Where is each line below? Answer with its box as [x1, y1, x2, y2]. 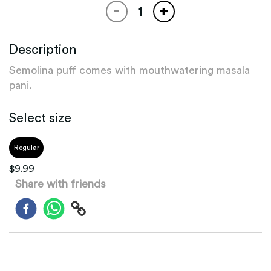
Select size [9, 112, 71, 125]
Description [9, 44, 76, 56]
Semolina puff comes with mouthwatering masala [9, 65, 250, 76]
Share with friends [15, 178, 106, 189]
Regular [13, 144, 39, 151]
